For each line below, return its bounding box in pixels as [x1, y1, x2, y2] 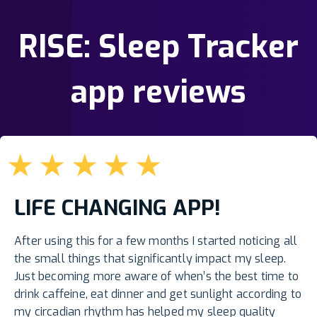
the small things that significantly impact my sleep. [14, 251, 287, 267]
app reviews [71, 71, 246, 113]
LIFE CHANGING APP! [14, 194, 221, 223]
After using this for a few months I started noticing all [14, 234, 298, 249]
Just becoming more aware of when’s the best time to [14, 269, 299, 284]
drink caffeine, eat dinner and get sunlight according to [14, 287, 302, 302]
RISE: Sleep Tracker [18, 26, 299, 67]
